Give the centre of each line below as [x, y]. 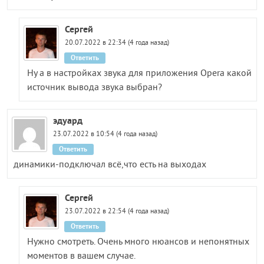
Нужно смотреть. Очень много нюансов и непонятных [138, 242]
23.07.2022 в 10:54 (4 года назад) [105, 134]
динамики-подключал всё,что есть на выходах [110, 165]
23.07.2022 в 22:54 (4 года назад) [117, 212]
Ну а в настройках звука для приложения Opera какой [140, 73]
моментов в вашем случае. [82, 256]
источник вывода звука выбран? [95, 88]
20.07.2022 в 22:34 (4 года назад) [117, 43]
